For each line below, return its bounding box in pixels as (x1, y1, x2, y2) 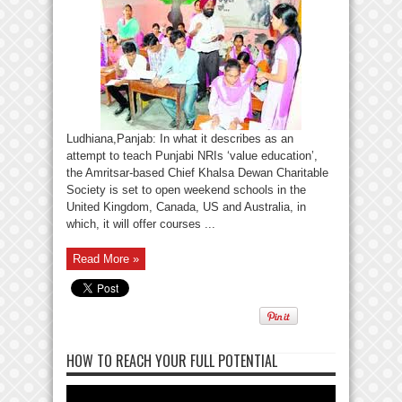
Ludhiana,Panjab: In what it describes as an (66, 132, 293, 145)
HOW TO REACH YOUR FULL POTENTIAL (66, 350, 277, 371)
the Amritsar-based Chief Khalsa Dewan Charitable (66, 166, 328, 179)
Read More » (73, 252, 139, 266)
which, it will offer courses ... (66, 217, 215, 231)
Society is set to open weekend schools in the (66, 183, 306, 197)
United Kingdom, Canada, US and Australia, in (66, 200, 306, 214)
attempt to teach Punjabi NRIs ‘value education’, (66, 149, 318, 162)
